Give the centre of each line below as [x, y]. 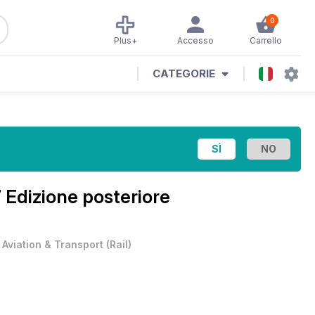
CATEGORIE [184, 73]
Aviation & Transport [53, 244]
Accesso [195, 40]
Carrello [266, 40]
